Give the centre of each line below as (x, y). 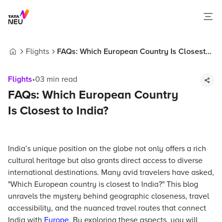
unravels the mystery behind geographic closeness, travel (109, 196)
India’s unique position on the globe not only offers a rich (107, 149)
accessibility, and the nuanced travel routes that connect (107, 208)
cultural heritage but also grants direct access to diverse (105, 161)
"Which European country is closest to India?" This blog (103, 184)
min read (61, 79)
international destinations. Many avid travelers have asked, (111, 172)
